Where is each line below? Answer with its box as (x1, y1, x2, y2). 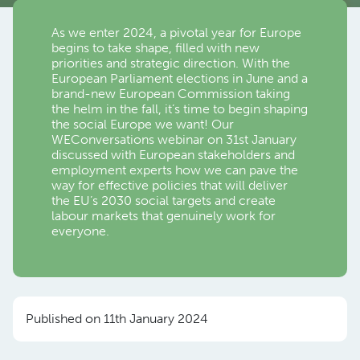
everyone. (51, 223, 109, 239)
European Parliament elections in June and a (51, 70, 308, 86)
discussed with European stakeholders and (51, 146, 295, 162)
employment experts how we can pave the (51, 162, 298, 178)
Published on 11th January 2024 (26, 310, 208, 326)
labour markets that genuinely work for (51, 207, 276, 223)
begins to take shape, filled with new (51, 39, 260, 55)
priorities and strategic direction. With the (51, 55, 290, 71)
